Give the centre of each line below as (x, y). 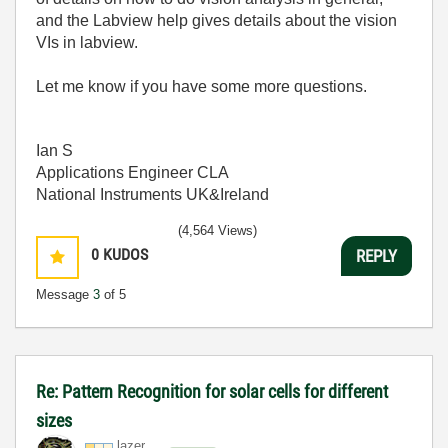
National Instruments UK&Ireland (152, 194)
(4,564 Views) (217, 230)
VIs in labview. (87, 42)
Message (64, 294)
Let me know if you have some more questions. (201, 86)
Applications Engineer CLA (132, 172)
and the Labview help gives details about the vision (216, 20)
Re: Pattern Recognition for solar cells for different (212, 391)
